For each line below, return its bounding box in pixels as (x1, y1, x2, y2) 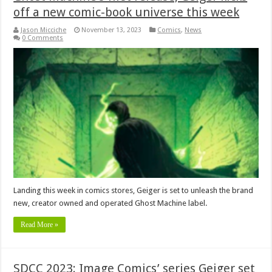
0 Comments (22, 33, 64, 42)
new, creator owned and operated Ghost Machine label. (13, 199, 208, 208)
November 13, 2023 (81, 25, 142, 34)
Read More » (21, 220, 59, 229)
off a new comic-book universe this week (13, 4, 240, 19)
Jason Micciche (21, 25, 67, 34)
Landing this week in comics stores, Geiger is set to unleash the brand (13, 186, 254, 195)
